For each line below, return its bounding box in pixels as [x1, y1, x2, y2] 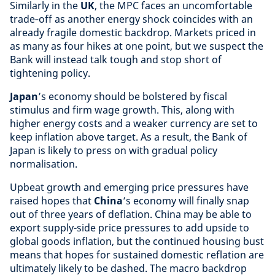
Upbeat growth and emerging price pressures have [10, 180, 249, 194]
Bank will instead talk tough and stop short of [10, 53, 222, 66]
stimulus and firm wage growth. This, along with [10, 103, 234, 117]
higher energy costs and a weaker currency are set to [10, 117, 258, 130]
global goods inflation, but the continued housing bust [10, 234, 264, 248]
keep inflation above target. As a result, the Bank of [10, 130, 247, 144]
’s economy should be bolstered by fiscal [38, 90, 227, 103]
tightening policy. [10, 66, 90, 80]
